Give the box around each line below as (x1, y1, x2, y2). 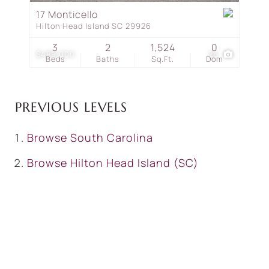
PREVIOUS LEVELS (15, 98, 127, 116)
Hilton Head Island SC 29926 (36, 20, 151, 31)
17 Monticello (36, 8, 98, 21)
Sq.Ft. (151, 53, 175, 64)
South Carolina (70, 130, 153, 145)
